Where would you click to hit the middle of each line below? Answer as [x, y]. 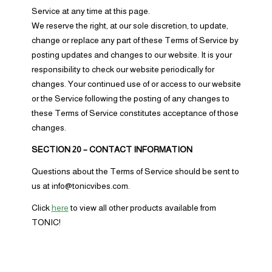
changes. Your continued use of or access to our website [136, 84]
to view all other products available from [142, 208]
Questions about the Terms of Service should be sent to [135, 171]
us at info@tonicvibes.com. [80, 186]
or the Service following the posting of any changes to [130, 98]
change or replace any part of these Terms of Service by [135, 40]
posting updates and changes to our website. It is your [131, 55]
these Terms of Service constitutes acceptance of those [135, 113]
